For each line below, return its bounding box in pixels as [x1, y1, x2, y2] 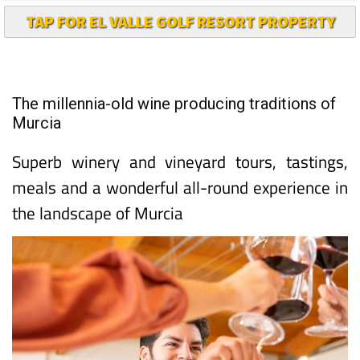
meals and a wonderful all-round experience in [12, 174, 348, 200]
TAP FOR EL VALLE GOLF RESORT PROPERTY [25, 10, 335, 31]
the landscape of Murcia [12, 199, 183, 226]
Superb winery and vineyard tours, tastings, [12, 148, 348, 174]
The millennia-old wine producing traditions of [12, 93, 336, 113]
